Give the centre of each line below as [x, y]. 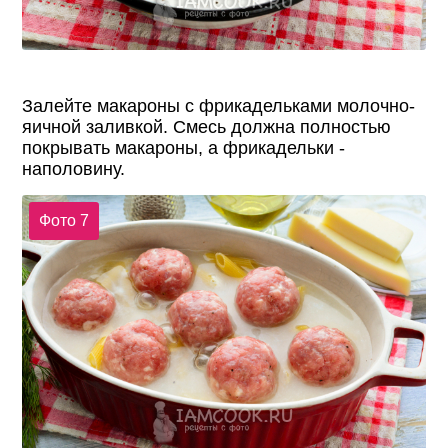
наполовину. [74, 169]
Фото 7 [63, 220]
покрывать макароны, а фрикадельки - [184, 148]
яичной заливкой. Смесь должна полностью [207, 127]
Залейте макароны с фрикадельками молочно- [219, 106]
